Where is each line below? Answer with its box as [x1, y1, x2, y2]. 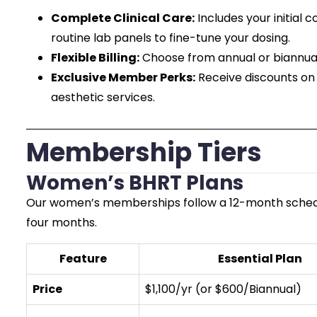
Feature [59, 250, 107, 267]
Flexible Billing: [51, 50, 139, 66]
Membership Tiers [26, 134, 262, 171]
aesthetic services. [51, 89, 155, 105]
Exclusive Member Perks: [51, 69, 195, 86]
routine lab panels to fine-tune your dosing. [51, 30, 290, 46]
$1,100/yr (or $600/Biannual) [145, 281, 301, 297]
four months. [26, 214, 97, 231]
